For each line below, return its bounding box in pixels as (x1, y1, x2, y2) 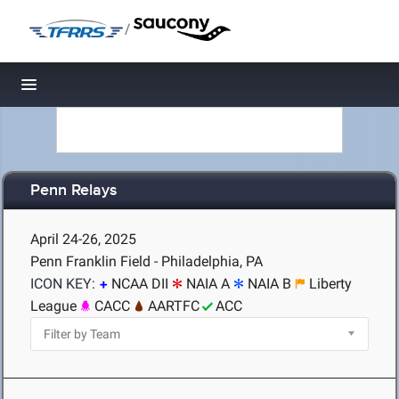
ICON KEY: (30, 275, 95, 292)
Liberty (309, 275, 352, 292)
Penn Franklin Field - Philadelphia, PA (30, 253, 263, 270)
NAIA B (248, 275, 291, 292)
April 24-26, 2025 (30, 231, 136, 248)
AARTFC (148, 297, 199, 314)
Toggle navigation (29, 80, 150, 99)
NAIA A (186, 275, 230, 292)
